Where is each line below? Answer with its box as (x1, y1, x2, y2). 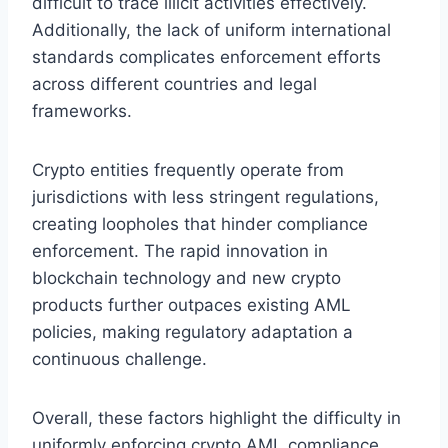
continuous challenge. (32, 348, 207, 369)
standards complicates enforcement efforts (32, 46, 381, 67)
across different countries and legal (32, 73, 317, 94)
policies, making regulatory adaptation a (32, 321, 353, 342)
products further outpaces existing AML (32, 294, 351, 315)
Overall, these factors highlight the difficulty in (32, 407, 401, 428)
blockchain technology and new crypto (32, 267, 341, 288)
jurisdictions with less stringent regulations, (32, 186, 379, 207)
